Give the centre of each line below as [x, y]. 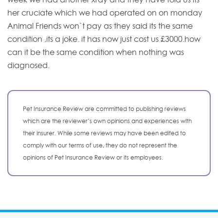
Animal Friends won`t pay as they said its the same [100, 26]
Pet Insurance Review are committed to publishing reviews [104, 109]
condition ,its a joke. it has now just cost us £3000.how [104, 39]
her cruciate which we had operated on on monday [105, 13]
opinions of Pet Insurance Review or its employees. [93, 157]
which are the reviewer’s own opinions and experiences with [107, 121]
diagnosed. [28, 65]
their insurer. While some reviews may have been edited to [104, 133]
